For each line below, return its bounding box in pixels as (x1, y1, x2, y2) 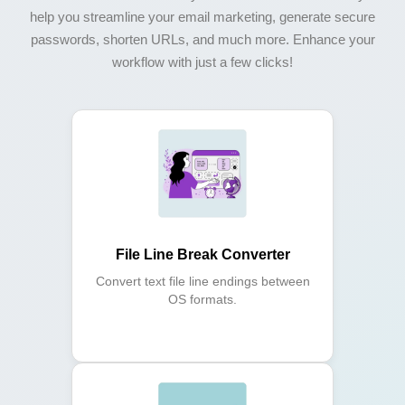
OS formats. (168, 292, 237, 307)
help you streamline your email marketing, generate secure (30, 9, 375, 25)
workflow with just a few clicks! (112, 54, 293, 71)
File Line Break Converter (115, 247, 290, 263)
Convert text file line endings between (95, 274, 310, 289)
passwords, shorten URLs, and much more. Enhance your (30, 32, 375, 48)
